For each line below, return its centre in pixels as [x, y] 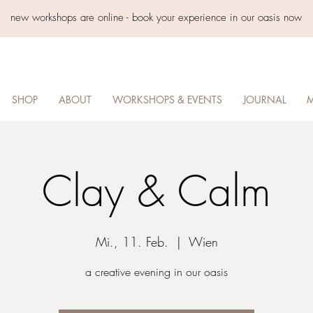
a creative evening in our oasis [156, 272]
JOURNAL [264, 100]
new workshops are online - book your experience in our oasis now [156, 17]
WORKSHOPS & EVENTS [167, 100]
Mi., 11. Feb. [132, 242]
